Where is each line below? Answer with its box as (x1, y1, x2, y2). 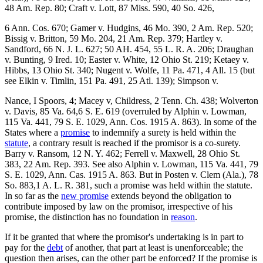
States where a (5, 127, 60, 137)
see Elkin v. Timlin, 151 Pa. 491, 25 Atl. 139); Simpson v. (5, 75, 218, 86)
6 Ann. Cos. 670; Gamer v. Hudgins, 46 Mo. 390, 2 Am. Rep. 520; (5, 22, 253, 33)
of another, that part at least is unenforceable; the (63, 242, 243, 252)
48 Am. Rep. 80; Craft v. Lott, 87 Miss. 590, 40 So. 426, (5, 2, 214, 13)
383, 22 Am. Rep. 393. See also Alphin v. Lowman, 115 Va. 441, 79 (5, 159, 258, 169)
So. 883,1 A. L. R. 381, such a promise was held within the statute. (5, 180, 252, 190)
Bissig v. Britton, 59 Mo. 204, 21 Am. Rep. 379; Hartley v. (5, 33, 222, 43)
